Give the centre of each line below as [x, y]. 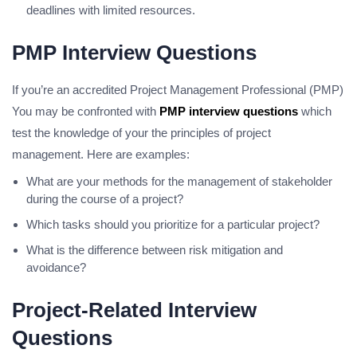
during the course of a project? [105, 199]
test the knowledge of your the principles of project [141, 133]
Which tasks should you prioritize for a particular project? [173, 225]
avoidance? [56, 268]
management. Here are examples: [101, 155]
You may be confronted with [86, 112]
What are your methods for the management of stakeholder [179, 182]
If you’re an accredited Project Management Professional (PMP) [178, 90]
